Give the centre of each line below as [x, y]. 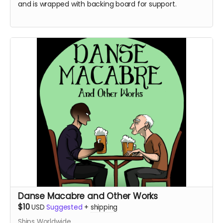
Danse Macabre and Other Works [88, 196]
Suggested [64, 207]
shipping [104, 207]
